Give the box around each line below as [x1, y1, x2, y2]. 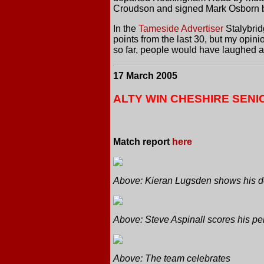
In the [113, 24, 138, 34]
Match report [113, 136, 172, 147]
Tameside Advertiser [138, 24, 223, 34]
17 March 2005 [113, 71, 177, 81]
